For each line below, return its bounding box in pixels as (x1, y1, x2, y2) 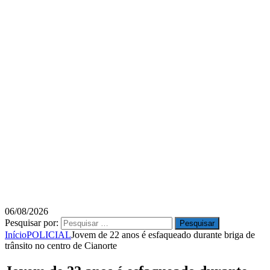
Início (5, 230, 27, 240)
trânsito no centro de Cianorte (5, 240, 117, 251)
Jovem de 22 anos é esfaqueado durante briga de (71, 230, 255, 240)
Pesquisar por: (5, 218, 58, 228)
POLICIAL (27, 230, 71, 240)
